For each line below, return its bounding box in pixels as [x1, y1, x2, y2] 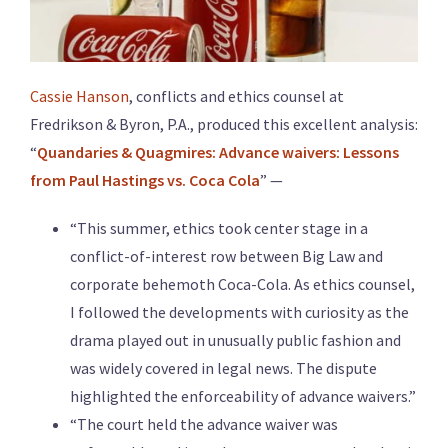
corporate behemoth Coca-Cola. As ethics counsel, [70, 274, 415, 295]
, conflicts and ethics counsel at [129, 86, 344, 107]
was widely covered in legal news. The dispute [70, 358, 377, 379]
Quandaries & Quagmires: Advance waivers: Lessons [37, 142, 399, 163]
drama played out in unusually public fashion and [70, 330, 401, 351]
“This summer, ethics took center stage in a [70, 218, 368, 239]
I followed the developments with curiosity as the [70, 302, 409, 323]
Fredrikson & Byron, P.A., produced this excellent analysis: [30, 114, 418, 135]
